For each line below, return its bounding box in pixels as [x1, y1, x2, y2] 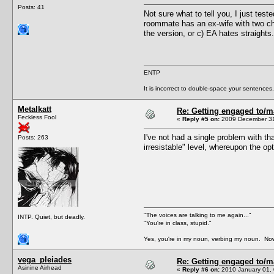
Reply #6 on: [182, 265, 220, 273]
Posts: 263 [18, 133, 48, 141]
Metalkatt [18, 104, 51, 114]
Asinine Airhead [18, 264, 62, 271]
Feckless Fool [18, 113, 56, 120]
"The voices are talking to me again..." [144, 211, 251, 218]
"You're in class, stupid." [144, 219, 212, 226]
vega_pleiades [18, 254, 72, 264]
